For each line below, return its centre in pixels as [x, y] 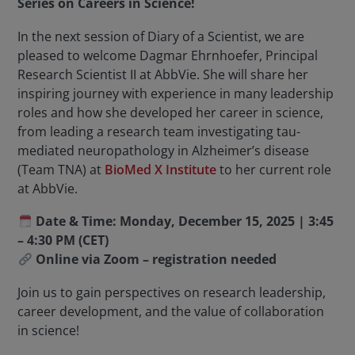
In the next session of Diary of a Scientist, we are [161, 36]
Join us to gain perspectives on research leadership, [172, 293]
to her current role [274, 169]
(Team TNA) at [61, 169]
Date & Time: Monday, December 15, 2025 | [170, 221]
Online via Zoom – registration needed [154, 260]
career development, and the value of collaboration [171, 312]
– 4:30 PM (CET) [63, 240]
